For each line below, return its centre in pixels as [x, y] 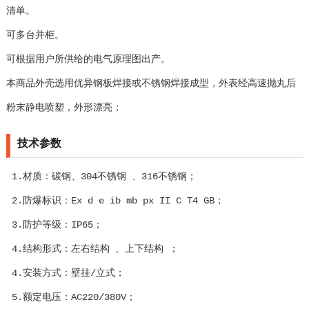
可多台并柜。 [35, 36]
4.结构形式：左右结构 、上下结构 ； [92, 249]
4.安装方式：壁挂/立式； [65, 273]
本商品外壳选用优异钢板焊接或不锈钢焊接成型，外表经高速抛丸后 [151, 84]
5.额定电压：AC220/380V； [71, 298]
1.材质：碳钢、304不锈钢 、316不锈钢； [101, 177]
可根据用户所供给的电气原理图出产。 [88, 60]
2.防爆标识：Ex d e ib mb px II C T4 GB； [115, 201]
